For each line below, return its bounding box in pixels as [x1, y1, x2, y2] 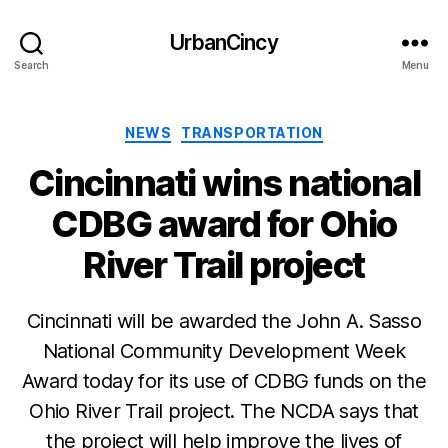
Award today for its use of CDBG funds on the [21, 368, 427, 393]
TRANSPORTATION [181, 124, 323, 141]
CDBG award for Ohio [51, 201, 397, 246]
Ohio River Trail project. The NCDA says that [29, 398, 419, 423]
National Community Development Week [42, 338, 406, 363]
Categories [223, 118, 312, 139]
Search [14, 58, 49, 71]
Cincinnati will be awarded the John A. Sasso [26, 308, 422, 333]
